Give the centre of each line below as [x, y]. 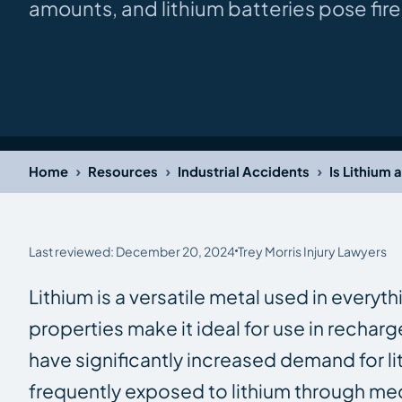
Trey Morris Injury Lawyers [312, 251]
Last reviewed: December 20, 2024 [132, 251]
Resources [123, 172]
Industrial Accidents [244, 172]
